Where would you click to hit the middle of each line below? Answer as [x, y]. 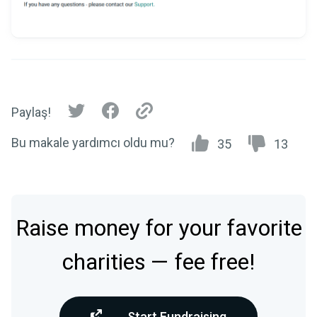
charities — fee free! [158, 263]
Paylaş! [31, 112]
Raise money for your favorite [158, 229]
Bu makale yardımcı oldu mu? [93, 143]
